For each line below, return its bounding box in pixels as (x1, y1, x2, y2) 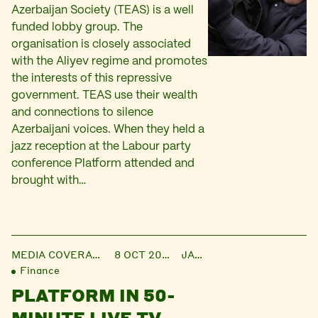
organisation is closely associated (11, 39, 191, 50)
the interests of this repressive (11, 73, 172, 84)
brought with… (11, 175, 86, 186)
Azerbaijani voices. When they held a (11, 124, 204, 135)
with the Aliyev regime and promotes (11, 56, 207, 67)
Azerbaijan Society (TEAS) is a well (11, 5, 194, 16)
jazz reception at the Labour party (11, 141, 191, 152)
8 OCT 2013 (161, 248, 170, 261)
